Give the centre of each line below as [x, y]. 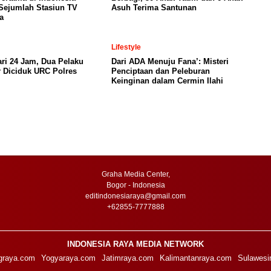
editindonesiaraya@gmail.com [135, 196]
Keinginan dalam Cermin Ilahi [167, 81]
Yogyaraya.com [68, 258]
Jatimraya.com [127, 258]
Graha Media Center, [135, 174]
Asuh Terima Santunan [154, 8]
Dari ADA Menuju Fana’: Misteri [170, 61]
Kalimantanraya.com [195, 258]
